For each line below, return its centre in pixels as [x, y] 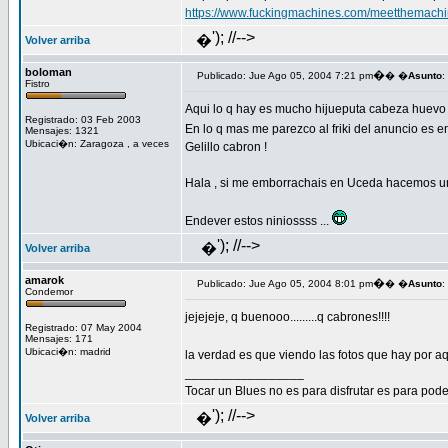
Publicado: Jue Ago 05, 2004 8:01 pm [285, 283]
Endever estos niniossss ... [258, 221]
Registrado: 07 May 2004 [83, 327]
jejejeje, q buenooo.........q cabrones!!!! [287, 317]
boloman [48, 72]
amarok [44, 280]
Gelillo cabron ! [226, 147]
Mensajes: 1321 [62, 130]
